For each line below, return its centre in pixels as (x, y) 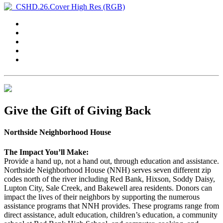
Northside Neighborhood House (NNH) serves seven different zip (108, 170)
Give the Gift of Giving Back (77, 111)
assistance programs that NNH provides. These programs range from (111, 206)
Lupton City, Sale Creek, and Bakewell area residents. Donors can (108, 188)
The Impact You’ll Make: (46, 152)
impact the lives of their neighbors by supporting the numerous (102, 197)
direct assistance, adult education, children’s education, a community (111, 215)
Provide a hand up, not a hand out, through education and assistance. (111, 161)
